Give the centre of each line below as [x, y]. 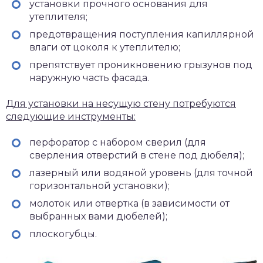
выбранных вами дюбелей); [98, 217]
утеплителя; [58, 17]
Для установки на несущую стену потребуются [121, 104]
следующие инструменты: [71, 117]
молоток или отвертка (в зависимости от [129, 204]
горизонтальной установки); [100, 186]
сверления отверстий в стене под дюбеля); [137, 156]
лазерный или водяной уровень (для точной [141, 173]
